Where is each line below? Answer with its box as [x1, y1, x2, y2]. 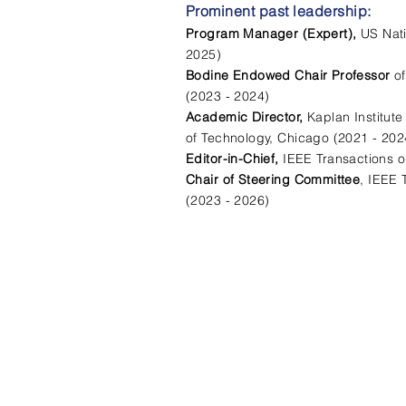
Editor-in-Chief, [186, 150, 284, 167]
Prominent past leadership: [186, 2, 372, 20]
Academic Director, [186, 109, 307, 125]
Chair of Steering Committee [186, 171, 361, 188]
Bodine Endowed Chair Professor [186, 67, 395, 83]
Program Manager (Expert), [186, 25, 361, 42]
